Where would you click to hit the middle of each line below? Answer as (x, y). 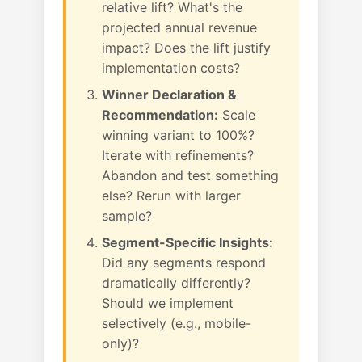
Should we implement (168, 303)
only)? (120, 343)
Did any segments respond (184, 263)
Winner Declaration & (169, 95)
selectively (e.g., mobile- (177, 323)
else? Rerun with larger (171, 196)
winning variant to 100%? (178, 135)
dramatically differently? (176, 283)
